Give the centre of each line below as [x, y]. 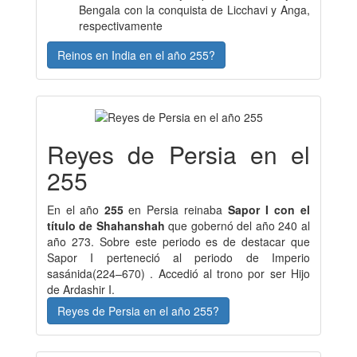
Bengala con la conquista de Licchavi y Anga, [194, 10]
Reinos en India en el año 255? [136, 55]
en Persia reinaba [178, 209]
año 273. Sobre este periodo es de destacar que [178, 241]
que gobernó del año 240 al [239, 225]
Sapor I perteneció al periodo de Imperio [178, 257]
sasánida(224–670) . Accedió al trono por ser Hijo [178, 273]
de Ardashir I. [81, 289]
